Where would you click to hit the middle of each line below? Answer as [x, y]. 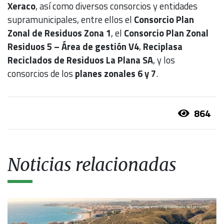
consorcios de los [41, 74]
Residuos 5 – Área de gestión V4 [73, 47]
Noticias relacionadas [92, 165]
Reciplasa [163, 47]
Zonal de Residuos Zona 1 [59, 33]
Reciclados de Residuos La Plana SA [80, 60]
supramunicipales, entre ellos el [71, 20]
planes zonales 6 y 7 [115, 74]
